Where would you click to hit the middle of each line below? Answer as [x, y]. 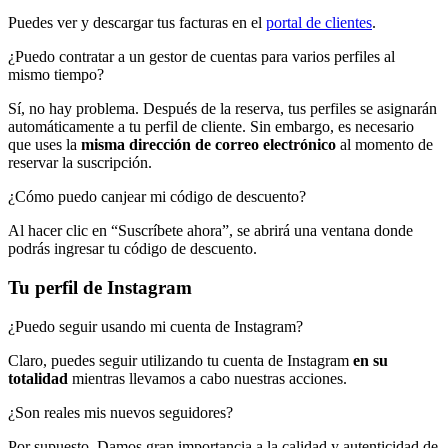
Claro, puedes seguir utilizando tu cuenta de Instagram [180, 360]
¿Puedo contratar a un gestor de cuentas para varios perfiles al [201, 57]
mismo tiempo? [56, 75]
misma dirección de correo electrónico [208, 145]
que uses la [44, 145]
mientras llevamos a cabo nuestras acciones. [207, 378]
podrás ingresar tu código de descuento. [132, 249]
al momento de [384, 145]
